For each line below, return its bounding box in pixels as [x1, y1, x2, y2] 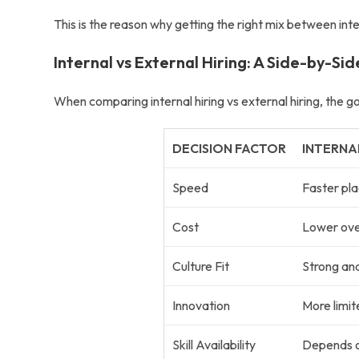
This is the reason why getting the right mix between [54, 16, 340, 32]
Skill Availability [171, 337, 256, 353]
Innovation [171, 297, 230, 313]
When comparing [54, 93, 151, 109]
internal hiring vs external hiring [151, 93, 321, 109]
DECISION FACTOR [171, 140, 286, 156]
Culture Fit [171, 258, 229, 274]
